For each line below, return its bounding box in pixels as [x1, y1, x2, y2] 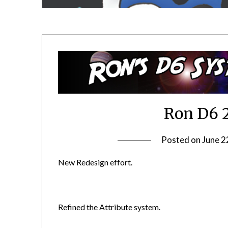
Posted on [161, 134, 203, 145]
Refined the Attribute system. [58, 202, 161, 212]
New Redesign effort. [58, 157, 133, 167]
